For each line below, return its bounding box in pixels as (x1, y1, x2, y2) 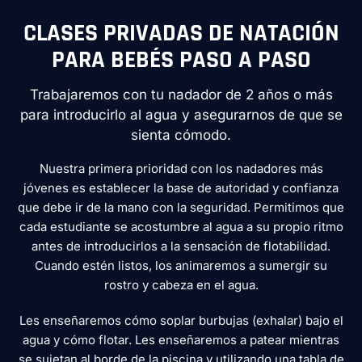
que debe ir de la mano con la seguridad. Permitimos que (18, 200, 344, 216)
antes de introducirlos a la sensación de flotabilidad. (32, 238, 330, 255)
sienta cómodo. (131, 126, 231, 143)
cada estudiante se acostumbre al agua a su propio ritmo (19, 219, 343, 235)
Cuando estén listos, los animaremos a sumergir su (35, 258, 327, 274)
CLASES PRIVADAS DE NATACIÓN (23, 18, 339, 49)
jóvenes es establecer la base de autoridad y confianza (23, 180, 339, 196)
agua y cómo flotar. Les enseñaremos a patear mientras (23, 332, 339, 348)
